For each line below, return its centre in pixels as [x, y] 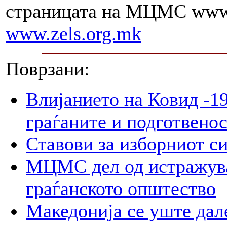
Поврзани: [48, 69]
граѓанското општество [121, 189]
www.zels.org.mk [73, 34]
